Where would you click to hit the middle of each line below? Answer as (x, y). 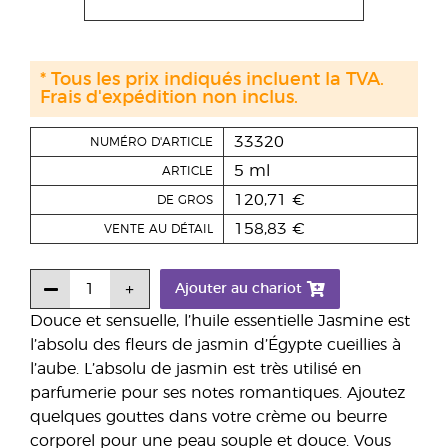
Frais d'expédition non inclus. (169, 98)
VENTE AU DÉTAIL (158, 229)
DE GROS (185, 200)
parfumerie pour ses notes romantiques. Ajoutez (217, 393)
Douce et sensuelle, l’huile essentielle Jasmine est (220, 321)
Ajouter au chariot (238, 289)
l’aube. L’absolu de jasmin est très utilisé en (196, 369)
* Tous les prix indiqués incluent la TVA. (212, 80)
